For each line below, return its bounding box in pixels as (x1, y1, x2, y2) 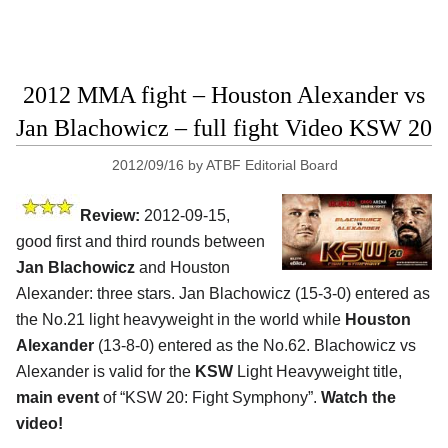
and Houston (135, 258, 230, 276)
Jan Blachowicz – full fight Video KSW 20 (16, 114, 432, 141)
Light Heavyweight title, (233, 362, 402, 380)
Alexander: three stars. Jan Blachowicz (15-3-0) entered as (16, 284, 430, 302)
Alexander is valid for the (16, 362, 195, 380)
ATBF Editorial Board (206, 156, 339, 173)
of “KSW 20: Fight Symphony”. (99, 388, 321, 406)
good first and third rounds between (16, 232, 265, 250)
